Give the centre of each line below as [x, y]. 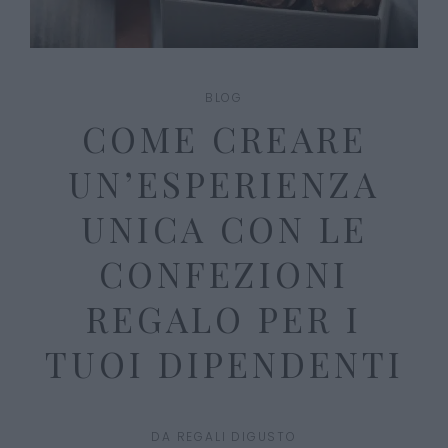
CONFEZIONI [224, 273]
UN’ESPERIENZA [224, 183]
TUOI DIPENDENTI [224, 363]
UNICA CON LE [224, 228]
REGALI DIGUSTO [236, 436]
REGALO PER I [224, 318]
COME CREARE [224, 138]
